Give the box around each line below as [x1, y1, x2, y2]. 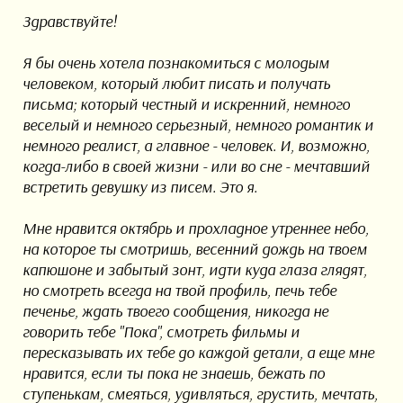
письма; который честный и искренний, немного [22, 94, 350, 115]
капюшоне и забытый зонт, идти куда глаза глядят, [22, 259, 367, 281]
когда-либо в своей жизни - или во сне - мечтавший [22, 156, 370, 177]
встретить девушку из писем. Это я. [22, 176, 257, 198]
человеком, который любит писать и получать [22, 73, 330, 94]
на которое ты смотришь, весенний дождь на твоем [22, 238, 367, 260]
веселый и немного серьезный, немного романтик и [22, 114, 373, 136]
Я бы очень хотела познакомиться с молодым [22, 52, 329, 74]
